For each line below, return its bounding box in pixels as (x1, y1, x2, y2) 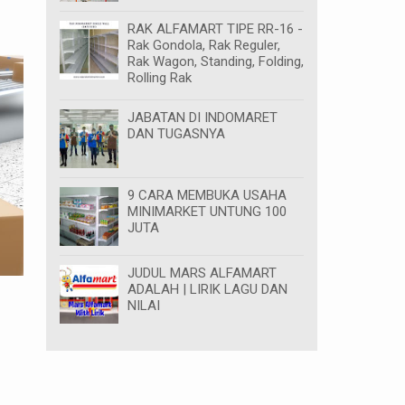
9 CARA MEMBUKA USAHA (127, 186, 287, 203)
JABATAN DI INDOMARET (127, 108, 278, 126)
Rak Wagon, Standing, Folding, (127, 52, 304, 70)
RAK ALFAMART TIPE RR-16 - (127, 20, 303, 37)
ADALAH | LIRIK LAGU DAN (127, 280, 287, 297)
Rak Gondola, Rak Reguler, (127, 36, 280, 53)
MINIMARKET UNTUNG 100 (127, 202, 287, 220)
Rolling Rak (127, 69, 192, 86)
